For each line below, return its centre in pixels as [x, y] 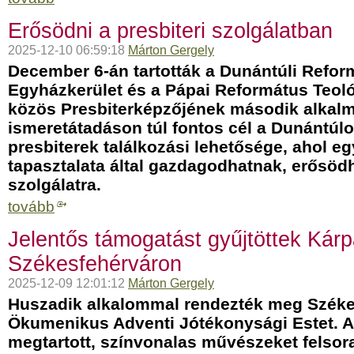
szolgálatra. [55, 185]
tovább [31, 207]
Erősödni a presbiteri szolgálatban [170, 31]
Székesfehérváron [95, 264]
